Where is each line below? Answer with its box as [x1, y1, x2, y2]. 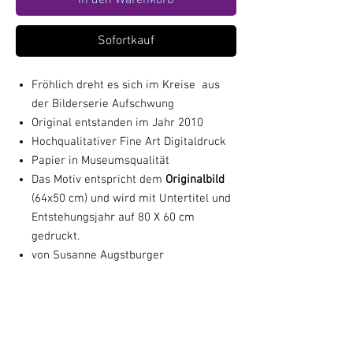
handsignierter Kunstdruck [32, 267, 169, 281]
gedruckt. [32, 229, 80, 243]
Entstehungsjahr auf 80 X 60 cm [32, 210, 195, 225]
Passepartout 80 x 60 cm [32, 305, 159, 319]
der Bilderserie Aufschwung [32, 97, 174, 111]
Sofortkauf [98, 33, 154, 49]
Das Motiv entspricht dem [32, 173, 165, 187]
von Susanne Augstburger [32, 248, 164, 262]
